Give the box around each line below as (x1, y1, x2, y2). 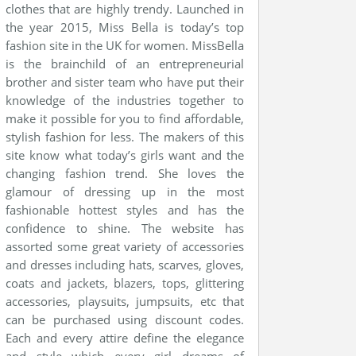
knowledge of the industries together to (6, 92, 244, 108)
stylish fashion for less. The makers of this (6, 129, 244, 145)
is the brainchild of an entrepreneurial (6, 56, 244, 72)
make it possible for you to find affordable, (6, 110, 244, 126)
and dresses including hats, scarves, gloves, (6, 257, 244, 273)
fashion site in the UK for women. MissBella (6, 37, 244, 53)
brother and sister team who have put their (6, 74, 244, 90)
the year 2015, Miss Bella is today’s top (6, 19, 244, 35)
